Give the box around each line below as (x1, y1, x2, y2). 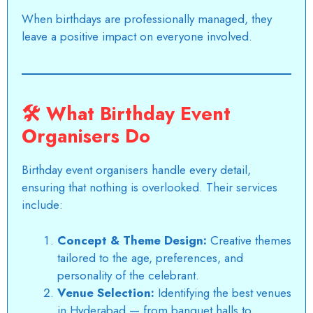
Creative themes (207, 231, 291, 249)
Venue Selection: (57, 284, 154, 301)
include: (22, 196, 63, 214)
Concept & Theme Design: (57, 231, 207, 249)
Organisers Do (22, 122, 150, 150)
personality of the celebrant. (57, 266, 199, 284)
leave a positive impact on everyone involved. (22, 28, 252, 45)
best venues (232, 284, 291, 301)
